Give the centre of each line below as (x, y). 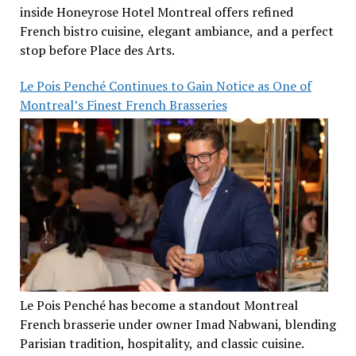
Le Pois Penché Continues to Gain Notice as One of (165, 86)
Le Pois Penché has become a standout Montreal (159, 305)
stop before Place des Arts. (97, 50)
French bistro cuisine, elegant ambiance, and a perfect (176, 31)
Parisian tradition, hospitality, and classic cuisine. (162, 343)
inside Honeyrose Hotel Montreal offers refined (156, 12)
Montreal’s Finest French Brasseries (123, 105)
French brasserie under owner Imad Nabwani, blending (178, 324)
